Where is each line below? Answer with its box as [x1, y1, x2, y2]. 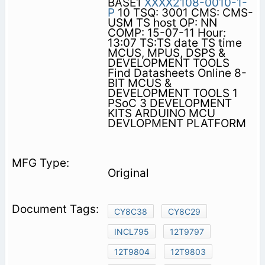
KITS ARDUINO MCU [107, 106, 215, 120]
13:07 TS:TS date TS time [107, 35, 242, 50]
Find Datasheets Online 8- [107, 66, 247, 80]
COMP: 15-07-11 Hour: [107, 25, 226, 40]
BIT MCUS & [107, 76, 172, 90]
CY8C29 [167, 206, 201, 216]
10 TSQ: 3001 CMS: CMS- [114, 5, 253, 20]
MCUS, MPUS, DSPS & [107, 46, 225, 60]
